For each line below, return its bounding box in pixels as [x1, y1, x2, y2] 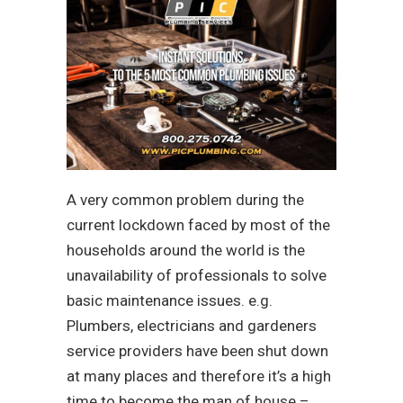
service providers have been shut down [67, 342, 328, 361]
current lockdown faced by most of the [67, 216, 330, 235]
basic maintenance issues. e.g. [67, 291, 273, 310]
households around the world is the [67, 241, 305, 260]
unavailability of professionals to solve [67, 266, 327, 285]
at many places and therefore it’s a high [67, 367, 331, 386]
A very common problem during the [67, 191, 304, 210]
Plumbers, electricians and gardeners [67, 317, 317, 336]
